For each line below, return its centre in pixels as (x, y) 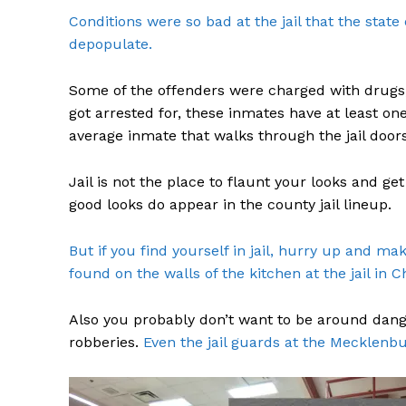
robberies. (106, 342)
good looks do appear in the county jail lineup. (230, 204)
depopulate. (111, 43)
